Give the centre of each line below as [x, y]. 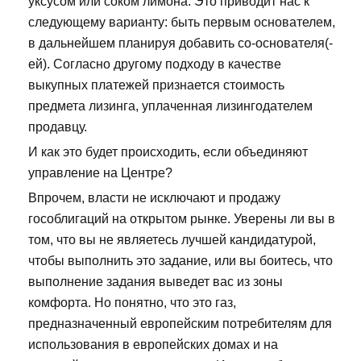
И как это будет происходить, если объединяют [168, 152]
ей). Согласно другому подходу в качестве [155, 64]
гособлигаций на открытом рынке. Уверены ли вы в [182, 219]
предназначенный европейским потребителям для [180, 324]
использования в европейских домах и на [153, 345]
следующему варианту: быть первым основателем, [182, 23]
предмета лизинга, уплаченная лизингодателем [170, 106]
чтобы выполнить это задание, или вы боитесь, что [180, 261]
